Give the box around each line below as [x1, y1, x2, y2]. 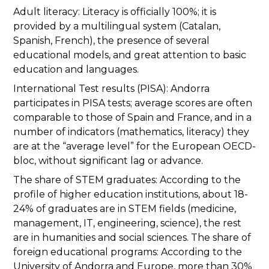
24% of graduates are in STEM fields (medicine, [13, 203, 236, 215]
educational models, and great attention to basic [13, 49, 246, 61]
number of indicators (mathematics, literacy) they [13, 126, 249, 138]
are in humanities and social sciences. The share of [13, 232, 251, 244]
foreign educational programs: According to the [13, 246, 242, 258]
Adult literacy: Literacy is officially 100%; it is [13, 6, 216, 18]
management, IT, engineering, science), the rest [13, 217, 241, 229]
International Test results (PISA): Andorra [13, 83, 210, 95]
